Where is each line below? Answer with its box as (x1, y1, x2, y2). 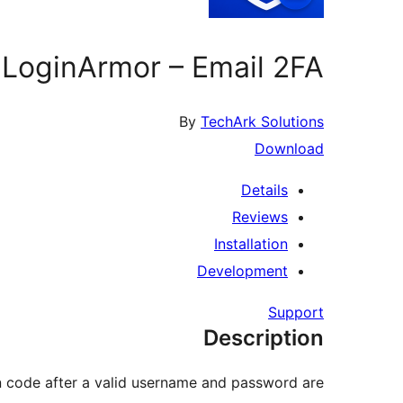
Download (255, 139, 324, 158)
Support (268, 303, 324, 322)
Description (203, 325, 324, 352)
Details (241, 181, 288, 200)
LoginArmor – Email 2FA (2, 49, 324, 85)
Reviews (232, 208, 288, 227)
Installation (214, 235, 288, 254)
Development (197, 262, 288, 281)
